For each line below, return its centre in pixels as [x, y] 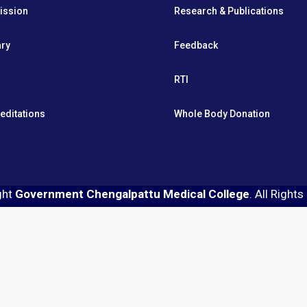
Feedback [196, 45]
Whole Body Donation [222, 114]
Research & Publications [229, 11]
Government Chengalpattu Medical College [132, 194]
